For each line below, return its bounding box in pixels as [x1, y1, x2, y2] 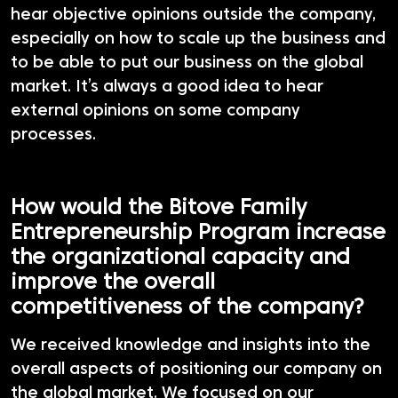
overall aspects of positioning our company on [11, 362, 382, 378]
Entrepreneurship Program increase [11, 224, 386, 244]
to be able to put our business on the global [11, 56, 363, 72]
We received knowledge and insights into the [11, 338, 370, 354]
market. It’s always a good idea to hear [11, 80, 323, 96]
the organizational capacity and [11, 249, 350, 269]
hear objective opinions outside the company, [11, 8, 376, 24]
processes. [11, 128, 100, 144]
